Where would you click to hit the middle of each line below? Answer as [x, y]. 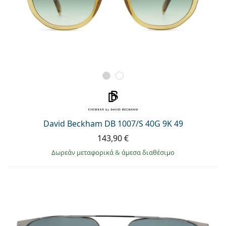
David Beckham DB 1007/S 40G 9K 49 [113, 123]
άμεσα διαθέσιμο [148, 152]
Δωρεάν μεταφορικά [83, 152]
